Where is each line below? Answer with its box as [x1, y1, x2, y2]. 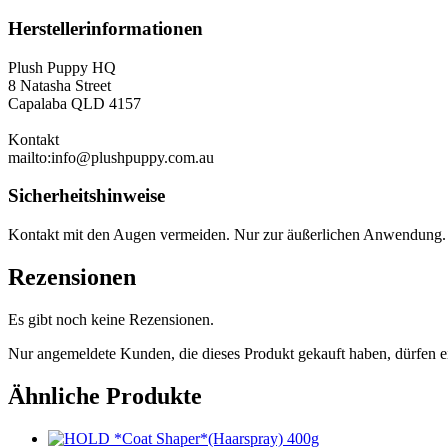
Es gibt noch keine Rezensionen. [8, 310, 214, 328]
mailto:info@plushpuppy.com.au [8, 148, 214, 166]
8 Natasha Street [8, 76, 111, 94]
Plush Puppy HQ [8, 58, 116, 76]
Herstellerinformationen [8, 17, 203, 39]
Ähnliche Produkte [8, 382, 202, 409]
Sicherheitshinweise [8, 185, 165, 207]
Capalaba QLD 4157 [8, 94, 141, 112]
